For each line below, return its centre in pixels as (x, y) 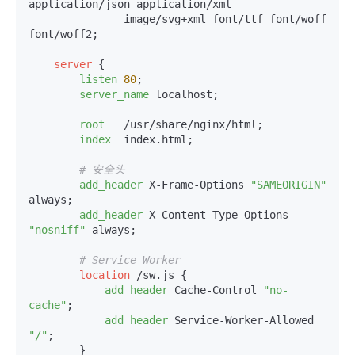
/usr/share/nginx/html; (184, 125)
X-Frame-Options (197, 185)
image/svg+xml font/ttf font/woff (76, 19)
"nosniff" (57, 230)
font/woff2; (63, 34)
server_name (114, 95)
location (105, 275)
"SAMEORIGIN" (288, 185)
